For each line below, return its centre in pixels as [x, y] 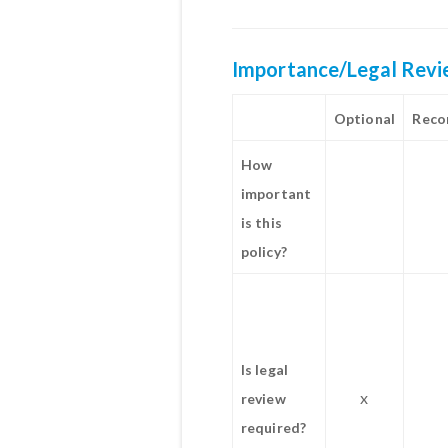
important [276, 193]
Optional [364, 118]
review [263, 398]
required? [275, 427]
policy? [265, 251]
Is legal [264, 369]
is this [261, 222]
